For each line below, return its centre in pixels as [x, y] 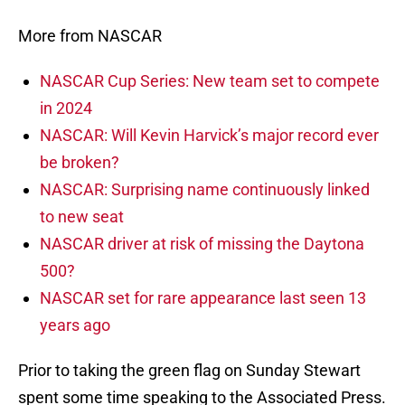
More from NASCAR [90, 36]
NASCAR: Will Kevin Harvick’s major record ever [209, 136]
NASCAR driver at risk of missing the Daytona [202, 244]
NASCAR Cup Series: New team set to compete [210, 81]
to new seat [82, 217]
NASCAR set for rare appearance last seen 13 [203, 298]
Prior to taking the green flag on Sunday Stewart [189, 371]
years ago [75, 325]
